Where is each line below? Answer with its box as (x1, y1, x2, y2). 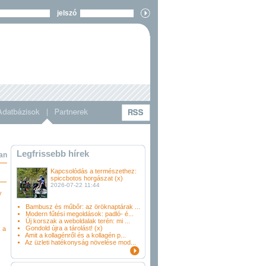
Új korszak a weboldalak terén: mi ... (26, 217, 130, 224)
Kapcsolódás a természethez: (50, 167, 137, 175)
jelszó (50, 9, 80, 17)
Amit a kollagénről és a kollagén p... (25, 232, 126, 239)
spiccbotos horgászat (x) (50, 175, 123, 182)
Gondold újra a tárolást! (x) (26, 224, 103, 232)
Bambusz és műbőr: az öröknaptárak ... (26, 203, 140, 210)
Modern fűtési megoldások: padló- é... (26, 210, 134, 217)
